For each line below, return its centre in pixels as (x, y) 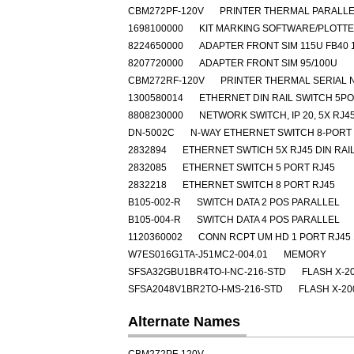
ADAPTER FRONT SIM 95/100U (268, 63)
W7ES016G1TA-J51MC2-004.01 (198, 254)
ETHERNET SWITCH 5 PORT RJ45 (259, 168)
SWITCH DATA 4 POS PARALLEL (268, 220)
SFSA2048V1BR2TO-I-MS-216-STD (205, 289)
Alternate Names (184, 322)
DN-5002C (151, 133)
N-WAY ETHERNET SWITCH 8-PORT (271, 133)
